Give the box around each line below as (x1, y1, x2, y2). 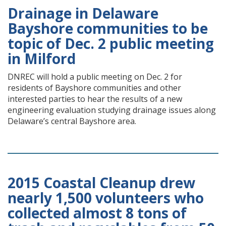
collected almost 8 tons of (8, 203, 187, 222)
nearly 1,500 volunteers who (8, 188, 204, 207)
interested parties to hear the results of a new (8, 93, 182, 104)
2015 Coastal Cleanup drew (8, 173, 195, 192)
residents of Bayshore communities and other (8, 82, 181, 93)
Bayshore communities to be (8, 19, 208, 38)
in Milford (8, 49, 76, 68)
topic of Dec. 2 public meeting (8, 34, 214, 53)
